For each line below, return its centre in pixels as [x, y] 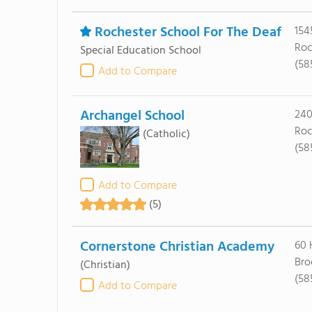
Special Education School [140, 51]
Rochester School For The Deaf [188, 33]
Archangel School [132, 116]
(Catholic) [166, 134]
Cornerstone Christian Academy [177, 247]
